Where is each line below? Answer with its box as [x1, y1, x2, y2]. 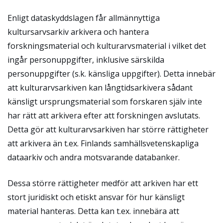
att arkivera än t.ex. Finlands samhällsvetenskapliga [7, 138, 199, 149]
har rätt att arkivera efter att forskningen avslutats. [7, 110, 200, 121]
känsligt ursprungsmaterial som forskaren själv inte [7, 96, 202, 108]
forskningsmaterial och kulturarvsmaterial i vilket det [7, 40, 206, 52]
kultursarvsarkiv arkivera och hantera [7, 26, 149, 38]
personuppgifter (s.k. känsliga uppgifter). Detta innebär [7, 68, 216, 80]
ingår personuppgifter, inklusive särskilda [7, 54, 164, 66]
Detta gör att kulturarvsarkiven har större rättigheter [7, 124, 209, 135]
